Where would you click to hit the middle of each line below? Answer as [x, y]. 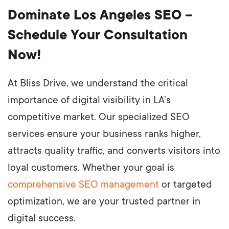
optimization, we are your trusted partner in [104, 201]
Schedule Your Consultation [98, 35]
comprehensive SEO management [83, 184]
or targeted [186, 184]
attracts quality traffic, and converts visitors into [114, 151]
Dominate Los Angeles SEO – [100, 15]
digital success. [42, 218]
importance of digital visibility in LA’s [89, 100]
